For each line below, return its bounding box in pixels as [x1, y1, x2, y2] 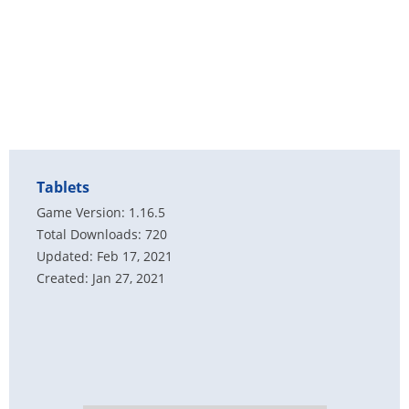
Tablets [37, 177, 89, 197]
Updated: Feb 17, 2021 [37, 247, 173, 265]
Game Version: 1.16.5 [37, 204, 165, 221]
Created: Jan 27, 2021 [37, 269, 165, 287]
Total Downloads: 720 [37, 225, 167, 243]
